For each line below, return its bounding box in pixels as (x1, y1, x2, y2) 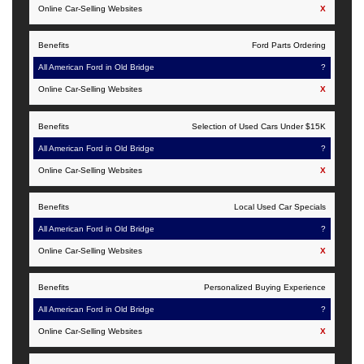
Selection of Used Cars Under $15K (191, 121, 326, 131)
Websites (142, 7, 184, 19)
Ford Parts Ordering (251, 41, 326, 50)
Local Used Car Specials (233, 201, 326, 211)
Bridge (93, 15, 123, 27)
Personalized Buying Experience (203, 282, 326, 292)
